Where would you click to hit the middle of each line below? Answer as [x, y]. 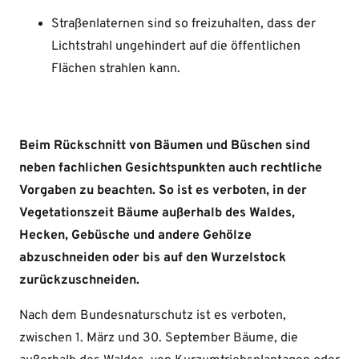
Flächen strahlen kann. [116, 69]
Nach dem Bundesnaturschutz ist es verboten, [153, 316]
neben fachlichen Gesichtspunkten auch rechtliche [171, 169]
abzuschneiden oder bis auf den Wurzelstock [153, 258]
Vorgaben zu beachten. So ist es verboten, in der [163, 191]
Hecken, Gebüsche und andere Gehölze [135, 236]
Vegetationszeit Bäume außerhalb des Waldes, [157, 214]
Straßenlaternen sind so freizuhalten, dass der [184, 24]
